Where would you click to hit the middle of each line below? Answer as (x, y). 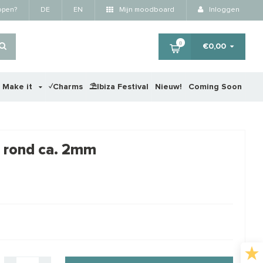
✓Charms (65, 87)
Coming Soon (215, 87)
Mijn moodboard (146, 10)
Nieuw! (168, 87)
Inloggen (223, 10)
